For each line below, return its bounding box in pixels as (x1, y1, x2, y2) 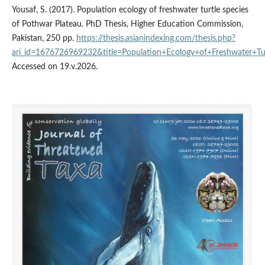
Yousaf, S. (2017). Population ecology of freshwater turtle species (11, 5, 248, 14)
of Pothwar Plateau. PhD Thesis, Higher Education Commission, (11, 20, 243, 28)
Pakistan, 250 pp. (11, 34, 76, 43)
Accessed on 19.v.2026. (11, 62, 98, 71)
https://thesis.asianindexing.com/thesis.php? (76, 34, 235, 43)
